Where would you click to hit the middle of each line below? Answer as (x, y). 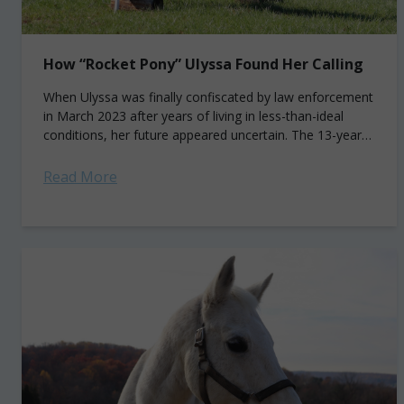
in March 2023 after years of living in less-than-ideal (193, 116)
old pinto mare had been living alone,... (155, 154)
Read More (80, 177)
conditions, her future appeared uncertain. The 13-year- (205, 135)
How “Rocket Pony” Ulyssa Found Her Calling (203, 64)
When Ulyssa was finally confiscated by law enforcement (208, 97)
